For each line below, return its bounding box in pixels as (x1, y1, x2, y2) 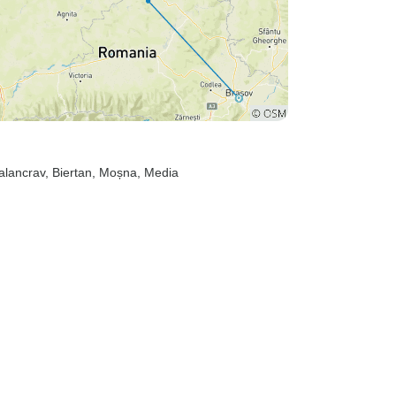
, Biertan (45, 165, 92, 179)
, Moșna (92, 165, 137, 179)
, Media (137, 165, 179, 179)
